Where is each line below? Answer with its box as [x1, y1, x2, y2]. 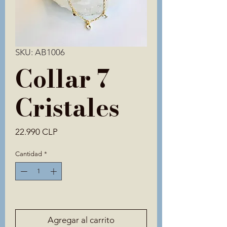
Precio [57, 126, 81, 137]
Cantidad [15, 150, 42, 158]
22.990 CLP [15, 127, 58, 137]
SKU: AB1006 [15, 47, 65, 58]
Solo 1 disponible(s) [15, 186, 81, 197]
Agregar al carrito [48, 214, 115, 225]
